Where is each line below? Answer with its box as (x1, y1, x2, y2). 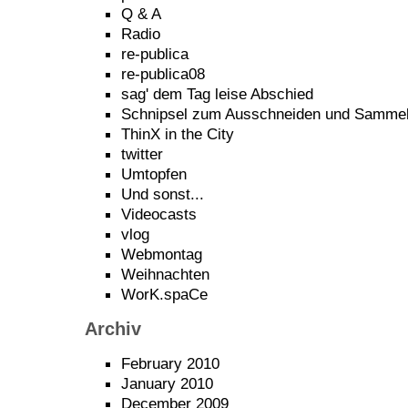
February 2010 (121, 354, 219, 372)
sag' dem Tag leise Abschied (121, 85, 313, 103)
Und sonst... (121, 185, 204, 203)
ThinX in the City (121, 125, 234, 143)
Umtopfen (121, 165, 187, 183)
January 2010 (121, 374, 213, 393)
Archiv (85, 319, 141, 339)
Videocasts (121, 205, 197, 223)
